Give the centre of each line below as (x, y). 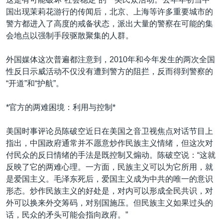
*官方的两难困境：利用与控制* (61, 107)
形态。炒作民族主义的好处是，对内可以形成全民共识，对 (110, 191)
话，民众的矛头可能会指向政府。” (67, 215)
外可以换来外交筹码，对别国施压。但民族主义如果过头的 (110, 203)
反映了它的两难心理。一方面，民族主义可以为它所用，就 (110, 167)
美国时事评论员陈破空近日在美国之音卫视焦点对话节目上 (110, 131)
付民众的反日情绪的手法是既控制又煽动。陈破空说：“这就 (111, 155)
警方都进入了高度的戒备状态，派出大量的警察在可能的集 (110, 23)
